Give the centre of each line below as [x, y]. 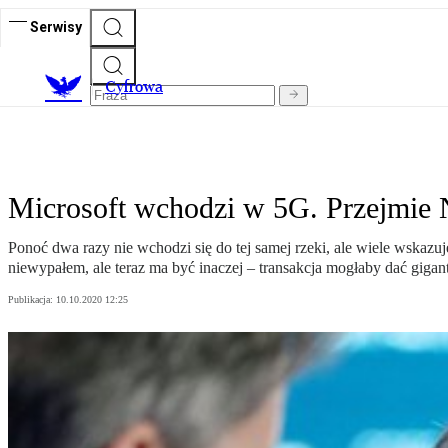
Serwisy [56, 26]
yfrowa [139, 87]
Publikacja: [32, 300]
